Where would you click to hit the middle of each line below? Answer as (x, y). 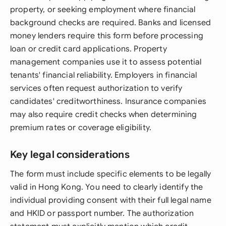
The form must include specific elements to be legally (111, 174)
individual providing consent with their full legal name (111, 200)
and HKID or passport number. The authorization (102, 213)
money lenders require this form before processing (107, 36)
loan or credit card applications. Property (89, 49)
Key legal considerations (70, 155)
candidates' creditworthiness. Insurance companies (108, 101)
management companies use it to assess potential (106, 62)
